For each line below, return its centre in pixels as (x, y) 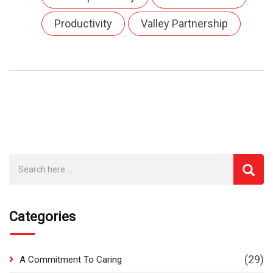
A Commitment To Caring (71, 260)
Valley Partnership (184, 23)
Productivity (83, 23)
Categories (42, 217)
